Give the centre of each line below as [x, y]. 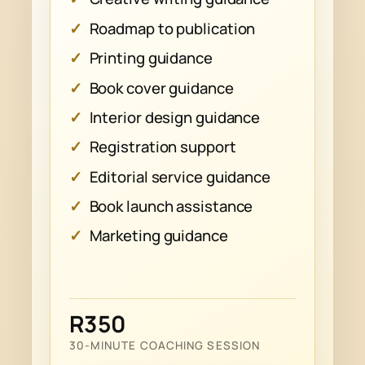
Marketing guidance [158, 236]
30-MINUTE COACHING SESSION [165, 345]
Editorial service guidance [180, 176]
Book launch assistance [171, 207]
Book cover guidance [161, 88]
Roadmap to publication [172, 28]
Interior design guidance [175, 117]
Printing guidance [151, 58]
